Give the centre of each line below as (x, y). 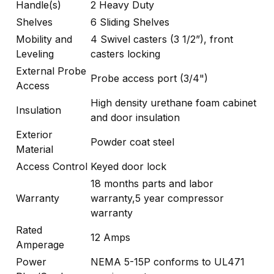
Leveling (35, 54)
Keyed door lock (128, 166)
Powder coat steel (132, 142)
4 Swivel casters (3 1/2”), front (162, 39)
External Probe (51, 71)
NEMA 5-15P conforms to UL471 (168, 261)
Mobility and (44, 39)
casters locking (125, 54)
